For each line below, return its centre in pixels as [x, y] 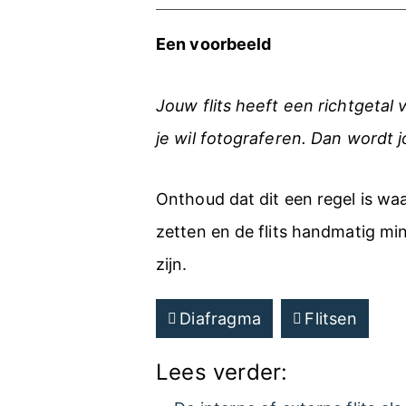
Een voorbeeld [214, 44]
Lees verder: [222, 372]
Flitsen [331, 319]
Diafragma [221, 319]
